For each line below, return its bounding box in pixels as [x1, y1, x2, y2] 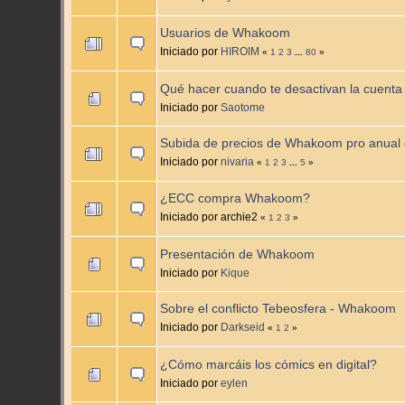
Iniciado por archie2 [160, 211, 261, 223]
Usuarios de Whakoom [160, 26, 291, 41]
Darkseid [221, 321, 266, 334]
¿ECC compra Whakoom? [160, 192, 311, 206]
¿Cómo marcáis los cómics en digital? [160, 358, 378, 372]
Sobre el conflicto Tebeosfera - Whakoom [160, 302, 397, 316]
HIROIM [221, 45, 260, 58]
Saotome [221, 101, 266, 114]
